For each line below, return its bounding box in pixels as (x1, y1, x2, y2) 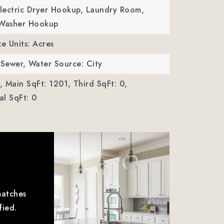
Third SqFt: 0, (73, 78, 127, 89)
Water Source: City (28, 58, 102, 69)
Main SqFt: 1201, (5, 78, 71, 89)
